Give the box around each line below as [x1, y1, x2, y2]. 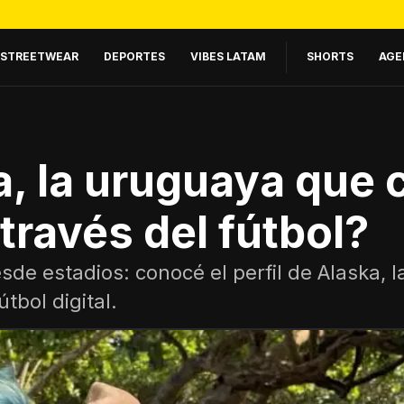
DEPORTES [104, 49, 165, 63]
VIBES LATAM [190, 49, 266, 63]
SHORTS [307, 49, 353, 63]
